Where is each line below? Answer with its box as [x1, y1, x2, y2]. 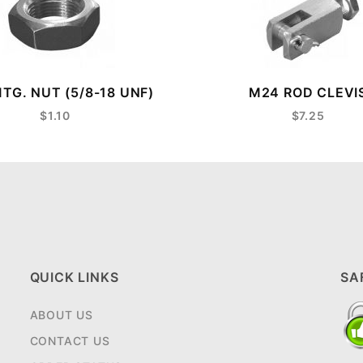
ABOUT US [29, 308, 94, 322]
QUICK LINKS [29, 269, 119, 286]
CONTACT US [29, 334, 110, 348]
